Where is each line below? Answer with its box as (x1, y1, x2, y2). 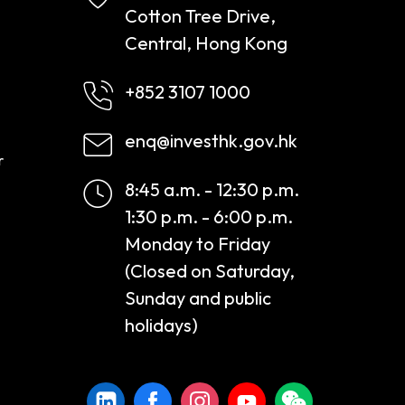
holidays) (125, 313, 198, 336)
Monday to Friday (125, 231, 270, 255)
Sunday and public (125, 286, 271, 309)
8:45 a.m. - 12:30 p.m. (125, 177, 299, 201)
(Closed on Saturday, (125, 259, 295, 282)
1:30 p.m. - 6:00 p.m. (125, 204, 293, 228)
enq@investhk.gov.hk (125, 128, 297, 152)
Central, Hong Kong (125, 31, 287, 54)
